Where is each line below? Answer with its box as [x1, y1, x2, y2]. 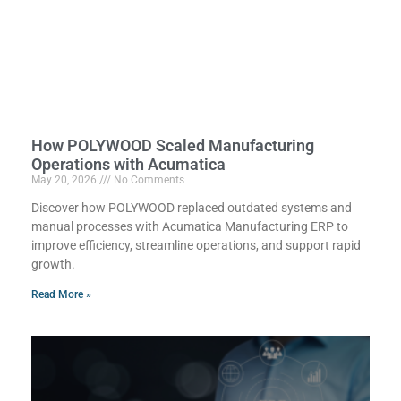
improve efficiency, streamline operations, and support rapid [31, 238, 361, 253]
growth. [31, 257, 75, 272]
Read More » [31, 288, 91, 302]
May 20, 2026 [31, 174, 99, 187]
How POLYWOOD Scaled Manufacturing [31, 136, 314, 156]
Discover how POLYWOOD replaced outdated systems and [31, 200, 352, 216]
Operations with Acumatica [31, 155, 226, 175]
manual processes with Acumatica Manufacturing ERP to [31, 219, 348, 235]
